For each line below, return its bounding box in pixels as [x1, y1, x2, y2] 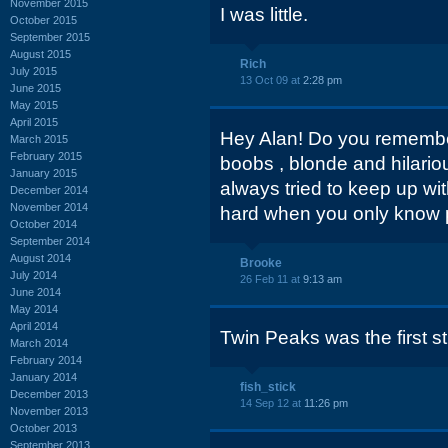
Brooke [240, 256, 282, 270]
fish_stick [240, 380, 296, 394]
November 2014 [10, 200, 88, 213]
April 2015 [10, 115, 58, 128]
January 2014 [10, 370, 77, 383]
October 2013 [10, 421, 77, 434]
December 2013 [10, 387, 88, 400]
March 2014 [10, 336, 68, 349]
